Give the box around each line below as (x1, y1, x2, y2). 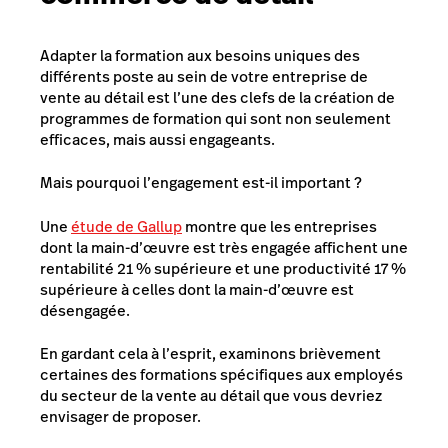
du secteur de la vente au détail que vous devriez (40, 385, 382, 406)
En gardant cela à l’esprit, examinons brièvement (40, 343, 381, 364)
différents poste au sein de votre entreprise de (40, 65, 368, 87)
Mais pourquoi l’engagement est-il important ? (40, 172, 362, 193)
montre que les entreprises (182, 215, 377, 237)
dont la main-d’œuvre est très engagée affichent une (40, 236, 408, 258)
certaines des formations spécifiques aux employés (40, 364, 403, 385)
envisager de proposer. (40, 406, 201, 427)
